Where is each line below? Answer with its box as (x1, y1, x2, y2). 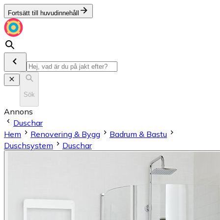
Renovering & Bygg (30, 129, 100, 139)
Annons (4, 106, 33, 116)
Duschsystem (4, 140, 53, 150)
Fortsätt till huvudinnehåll (8, 9, 79, 17)
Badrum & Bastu (110, 129, 167, 139)
